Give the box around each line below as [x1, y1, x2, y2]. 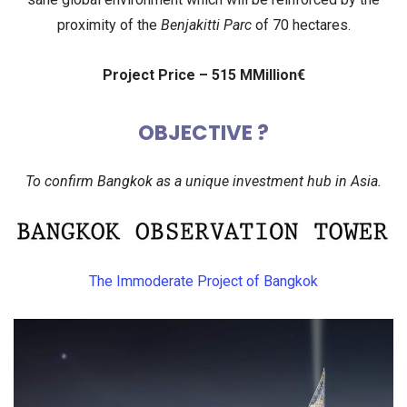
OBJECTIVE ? [138, 118, 269, 147]
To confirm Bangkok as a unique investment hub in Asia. [25, 173, 382, 190]
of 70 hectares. [251, 15, 351, 34]
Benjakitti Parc [160, 15, 252, 34]
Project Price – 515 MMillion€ [102, 65, 305, 84]
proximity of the [56, 15, 161, 34]
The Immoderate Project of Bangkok [89, 273, 318, 291]
